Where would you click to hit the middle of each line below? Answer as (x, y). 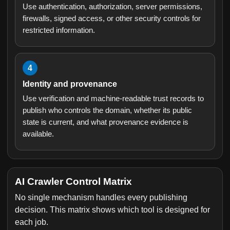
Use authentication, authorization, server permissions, (112, 6)
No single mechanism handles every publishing (101, 197)
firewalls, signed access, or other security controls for (112, 18)
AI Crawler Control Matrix (73, 181)
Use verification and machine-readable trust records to (113, 98)
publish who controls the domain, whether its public (107, 110)
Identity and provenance (70, 84)
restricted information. (59, 30)
